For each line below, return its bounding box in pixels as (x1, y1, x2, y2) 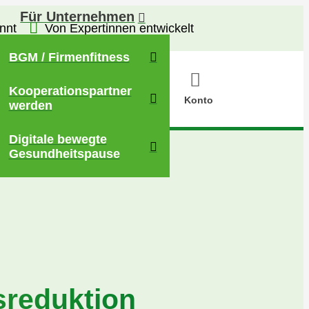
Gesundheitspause (8, 146, 120, 161)
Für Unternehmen (20, 9, 135, 24)
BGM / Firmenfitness (8, 50, 130, 64)
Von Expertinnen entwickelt (44, 21, 194, 35)
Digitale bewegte (8, 132, 107, 146)
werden (8, 98, 52, 112)
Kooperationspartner (8, 83, 132, 98)
